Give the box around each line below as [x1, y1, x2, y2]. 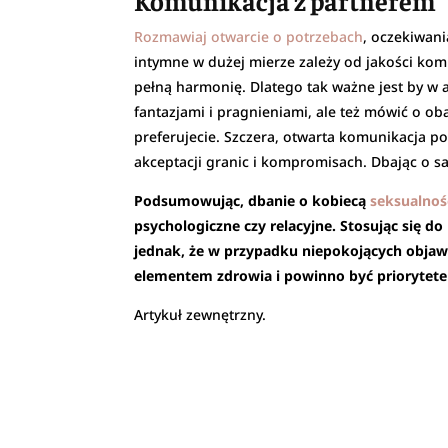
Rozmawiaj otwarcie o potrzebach [134, 26, 364, 46]
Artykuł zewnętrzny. [134, 304, 267, 324]
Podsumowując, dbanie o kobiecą [134, 190, 371, 210]
